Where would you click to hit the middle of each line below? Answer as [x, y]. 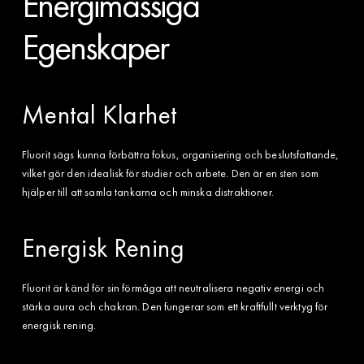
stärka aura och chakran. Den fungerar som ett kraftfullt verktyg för [175, 306]
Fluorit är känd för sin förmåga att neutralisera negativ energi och [173, 287]
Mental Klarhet [99, 115]
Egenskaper [95, 47]
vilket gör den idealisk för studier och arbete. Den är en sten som [170, 173]
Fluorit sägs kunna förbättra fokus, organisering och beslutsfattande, [180, 154]
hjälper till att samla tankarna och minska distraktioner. [147, 191]
